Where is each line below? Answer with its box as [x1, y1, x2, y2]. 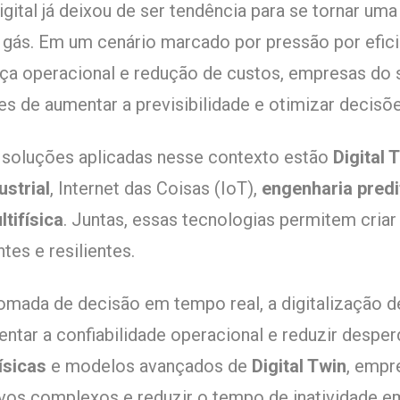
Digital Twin [252, 355, 346, 378]
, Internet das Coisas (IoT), [50, 178, 262, 200]
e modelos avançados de [46, 355, 252, 378]
